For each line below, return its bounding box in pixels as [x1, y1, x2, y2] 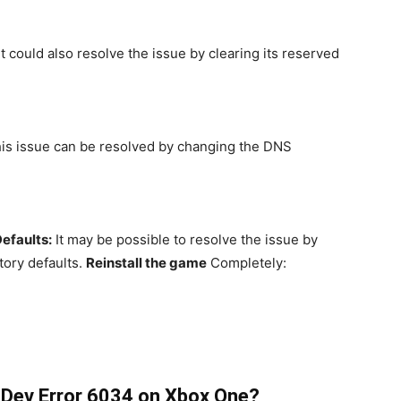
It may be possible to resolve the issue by [52, 231, 318, 248]
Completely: [207, 254, 290, 271]
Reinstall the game [86, 254, 207, 271]
